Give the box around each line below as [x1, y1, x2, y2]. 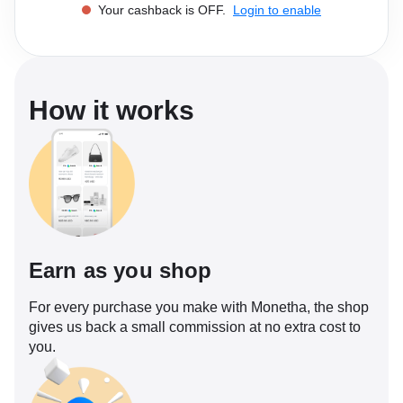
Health [209, 4, 246, 18]
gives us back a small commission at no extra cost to [29, 318, 361, 335]
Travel [29, 45, 64, 59]
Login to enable [233, 3, 321, 17]
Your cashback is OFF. [98, 3, 229, 17]
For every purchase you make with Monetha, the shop [29, 299, 369, 315]
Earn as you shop [29, 257, 212, 282]
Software [29, 4, 79, 18]
